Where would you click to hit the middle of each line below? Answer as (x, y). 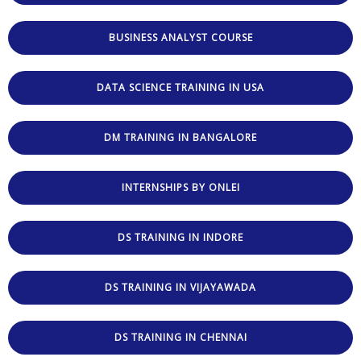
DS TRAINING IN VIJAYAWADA (180, 287)
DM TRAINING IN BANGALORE (180, 137)
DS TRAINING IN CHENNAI (180, 337)
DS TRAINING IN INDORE (180, 237)
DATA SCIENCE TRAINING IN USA (180, 87)
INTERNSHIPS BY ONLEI (180, 187)
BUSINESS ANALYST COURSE (180, 37)
